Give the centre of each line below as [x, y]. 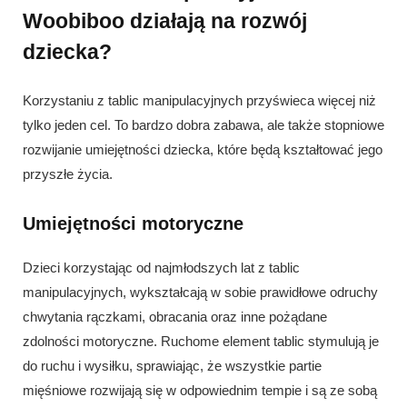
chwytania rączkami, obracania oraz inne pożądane [175, 316]
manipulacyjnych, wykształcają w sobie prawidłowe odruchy [200, 292]
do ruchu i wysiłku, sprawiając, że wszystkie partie [172, 365]
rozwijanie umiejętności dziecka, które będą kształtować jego [203, 149]
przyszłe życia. [68, 174]
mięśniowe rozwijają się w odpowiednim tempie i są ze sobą [200, 390]
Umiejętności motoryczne [133, 223]
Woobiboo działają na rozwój [165, 20]
